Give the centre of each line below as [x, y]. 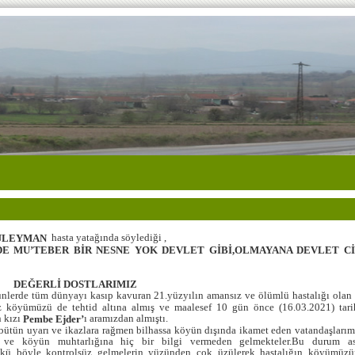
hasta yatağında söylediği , [107, 237]
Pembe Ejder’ [53, 319]
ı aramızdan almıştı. [126, 318]
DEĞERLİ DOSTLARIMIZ [73, 284]
